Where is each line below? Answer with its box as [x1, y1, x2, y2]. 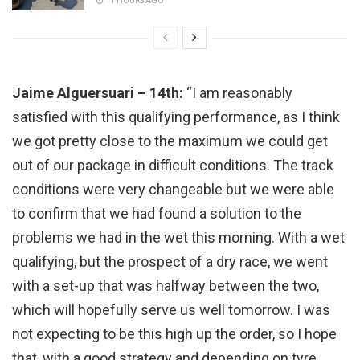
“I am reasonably [183, 84, 292, 102]
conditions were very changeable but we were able [12, 181, 334, 198]
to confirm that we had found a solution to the [12, 205, 301, 223]
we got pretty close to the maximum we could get [12, 133, 328, 150]
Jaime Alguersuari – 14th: [12, 84, 183, 102]
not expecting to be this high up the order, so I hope [12, 325, 337, 343]
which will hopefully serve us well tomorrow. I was [12, 301, 330, 319]
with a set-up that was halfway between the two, [12, 277, 319, 295]
